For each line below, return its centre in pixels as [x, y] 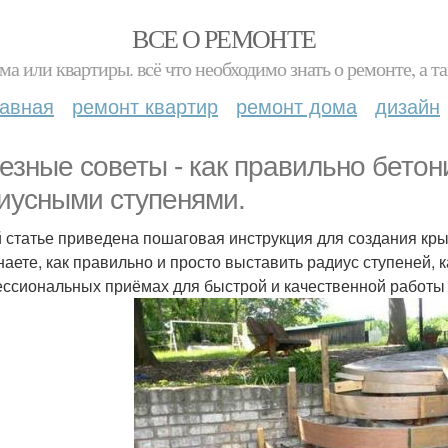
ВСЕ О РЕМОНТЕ [224, 38]
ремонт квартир [145, 105]
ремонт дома [296, 105]
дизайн [407, 105]
